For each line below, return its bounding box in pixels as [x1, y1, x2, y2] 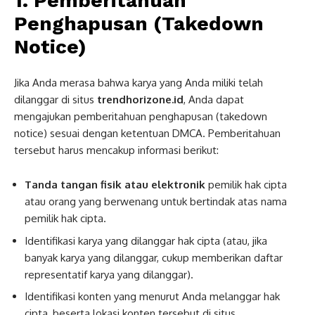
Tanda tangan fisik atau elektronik [25, 178, 205, 191]
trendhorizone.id [97, 93, 184, 106]
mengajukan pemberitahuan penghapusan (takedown [14, 110, 267, 123]
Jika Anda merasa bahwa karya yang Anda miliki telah [14, 76, 263, 89]
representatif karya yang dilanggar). [25, 267, 193, 281]
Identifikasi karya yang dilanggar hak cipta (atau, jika [25, 233, 267, 247]
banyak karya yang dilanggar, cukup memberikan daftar [25, 250, 283, 264]
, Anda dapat [184, 93, 244, 106]
